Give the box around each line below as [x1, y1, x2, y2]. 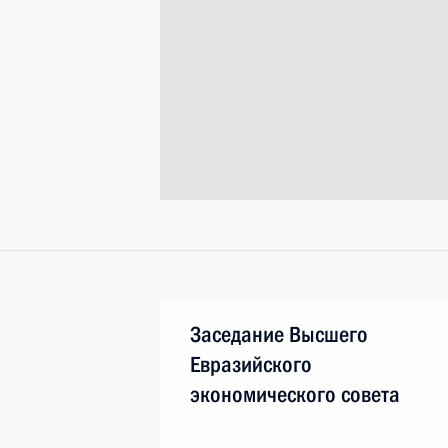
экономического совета [190, 382, 400, 407]
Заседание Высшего [190, 322, 368, 347]
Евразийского [190, 352, 312, 377]
